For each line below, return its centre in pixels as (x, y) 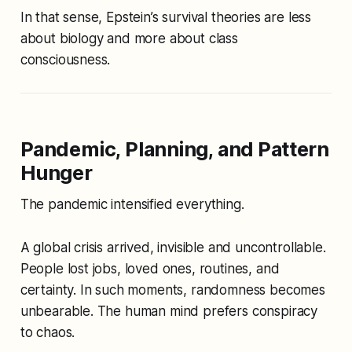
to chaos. (48, 333)
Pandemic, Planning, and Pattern (174, 149)
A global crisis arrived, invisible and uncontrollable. (173, 248)
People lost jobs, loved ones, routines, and (150, 269)
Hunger (56, 173)
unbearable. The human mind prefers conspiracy (169, 312)
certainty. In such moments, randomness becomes (172, 290)
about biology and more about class (129, 39)
